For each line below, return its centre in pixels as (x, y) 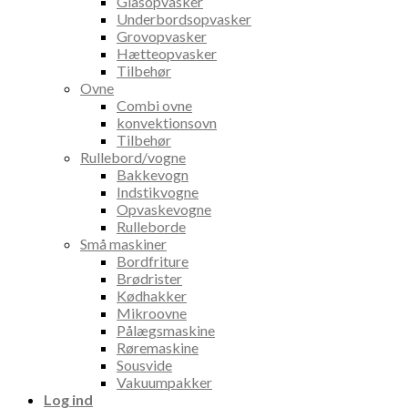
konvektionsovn (167, 122)
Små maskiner (123, 243)
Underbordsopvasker (184, 18)
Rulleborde (151, 226)
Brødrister (149, 278)
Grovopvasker (162, 36)
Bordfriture (153, 260)
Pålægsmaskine (166, 330)
